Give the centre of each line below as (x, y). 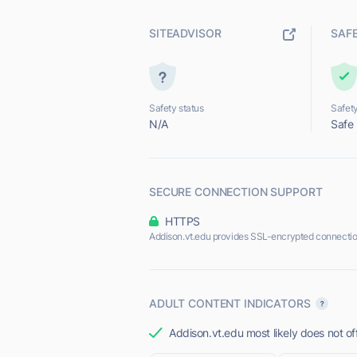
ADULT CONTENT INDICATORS (230, 303)
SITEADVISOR (185, 33)
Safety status (177, 108)
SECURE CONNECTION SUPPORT (236, 192)
